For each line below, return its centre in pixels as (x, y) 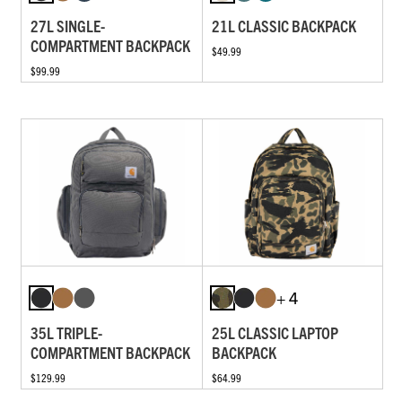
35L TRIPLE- (66, 332)
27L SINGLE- (68, 26)
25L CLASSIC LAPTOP (275, 332)
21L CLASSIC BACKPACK (284, 26)
